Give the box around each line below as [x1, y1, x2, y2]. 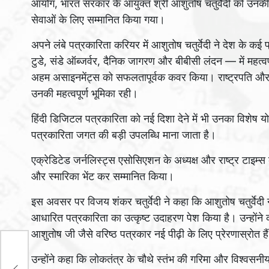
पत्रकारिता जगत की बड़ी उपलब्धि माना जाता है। [31, 128, 216, 141]
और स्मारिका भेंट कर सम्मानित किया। [31, 170, 174, 183]
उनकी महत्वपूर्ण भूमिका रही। [31, 87, 138, 100]
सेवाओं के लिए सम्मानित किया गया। [31, 13, 165, 26]
